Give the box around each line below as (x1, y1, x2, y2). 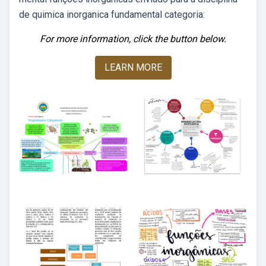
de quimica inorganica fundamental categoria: (19, 9, 205, 20)
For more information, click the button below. (40, 33, 226, 45)
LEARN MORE (104, 62, 162, 73)
